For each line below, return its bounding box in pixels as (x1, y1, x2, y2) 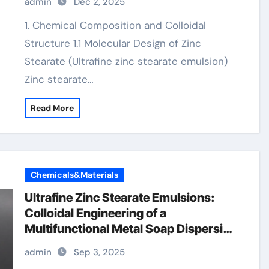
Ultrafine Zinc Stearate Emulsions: (25, 190, 216, 205)
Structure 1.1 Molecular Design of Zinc (25, 37, 202, 50)
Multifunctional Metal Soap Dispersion (25, 222, 238, 236)
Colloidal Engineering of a (25, 206, 167, 220)
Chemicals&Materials (31, 169, 119, 180)
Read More (31, 103, 74, 113)
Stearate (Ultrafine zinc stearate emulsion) (25, 55, 228, 68)
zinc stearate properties (25, 253, 157, 267)
